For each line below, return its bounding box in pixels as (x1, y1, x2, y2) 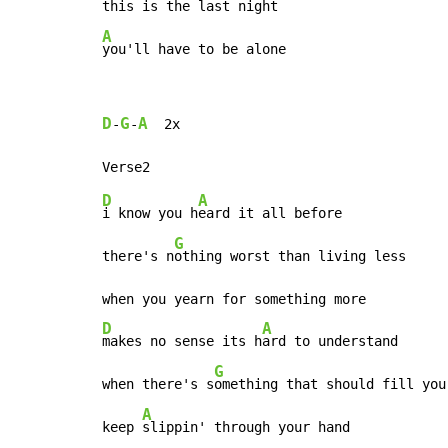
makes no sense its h (102, 333, 262, 350)
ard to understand (262, 333, 398, 350)
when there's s (102, 376, 214, 393)
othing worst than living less (174, 248, 406, 265)
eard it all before (198, 205, 342, 222)
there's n (102, 248, 174, 265)
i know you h (102, 205, 198, 222)
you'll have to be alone (102, 41, 286, 58)
